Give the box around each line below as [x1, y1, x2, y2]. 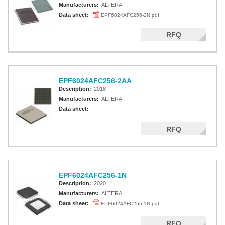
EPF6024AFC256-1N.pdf [101, 201, 159, 206]
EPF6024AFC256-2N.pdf [101, 12, 159, 18]
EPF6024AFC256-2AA [59, 77, 132, 85]
